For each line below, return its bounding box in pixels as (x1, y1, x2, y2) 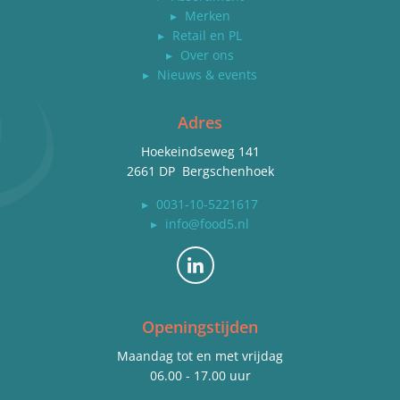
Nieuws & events (157, 65, 257, 83)
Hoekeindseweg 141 (140, 142, 260, 160)
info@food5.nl (165, 214, 249, 232)
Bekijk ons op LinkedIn (196, 243, 246, 261)
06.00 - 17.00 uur (149, 366, 251, 384)
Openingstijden (142, 315, 258, 337)
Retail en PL (172, 26, 242, 44)
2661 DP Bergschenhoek (126, 162, 274, 179)
